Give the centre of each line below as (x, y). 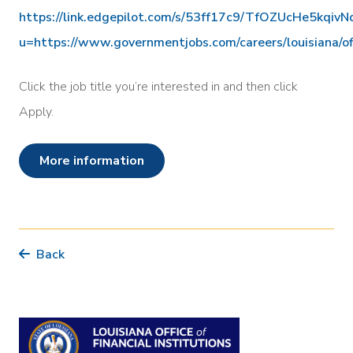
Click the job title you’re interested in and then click (158, 86)
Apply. (36, 111)
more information (97, 160)
